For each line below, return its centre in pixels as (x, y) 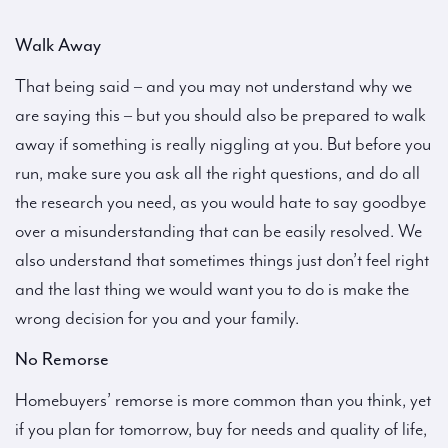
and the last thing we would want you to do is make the (212, 289)
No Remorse (62, 359)
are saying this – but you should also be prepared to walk (220, 115)
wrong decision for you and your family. (157, 318)
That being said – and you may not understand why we (213, 86)
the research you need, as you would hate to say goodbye (220, 202)
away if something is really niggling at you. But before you (223, 144)
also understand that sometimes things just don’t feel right (222, 260)
